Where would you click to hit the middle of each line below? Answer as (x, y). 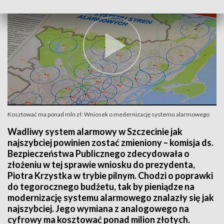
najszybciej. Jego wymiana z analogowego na (98, 208)
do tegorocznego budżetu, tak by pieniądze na (101, 186)
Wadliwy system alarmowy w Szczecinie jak (95, 131)
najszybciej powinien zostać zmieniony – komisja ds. (110, 142)
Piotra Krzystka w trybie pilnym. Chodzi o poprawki (110, 175)
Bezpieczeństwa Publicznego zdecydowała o (98, 153)
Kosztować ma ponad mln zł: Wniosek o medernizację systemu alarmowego (108, 114)
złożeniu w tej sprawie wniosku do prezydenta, (101, 164)
